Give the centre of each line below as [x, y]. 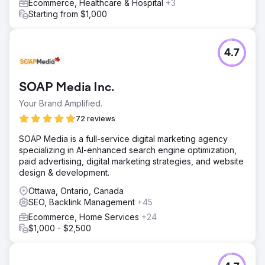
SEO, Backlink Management [83, 202]
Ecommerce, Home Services [85, 216]
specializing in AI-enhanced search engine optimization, [128, 150]
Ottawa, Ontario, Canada [76, 190]
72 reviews [96, 118]
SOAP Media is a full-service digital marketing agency [123, 138]
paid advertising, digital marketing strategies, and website [131, 161]
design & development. [64, 172]
